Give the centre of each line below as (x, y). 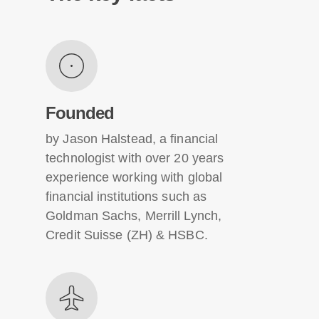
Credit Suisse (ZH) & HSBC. (127, 235)
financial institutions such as (126, 196)
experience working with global (134, 177)
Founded (80, 113)
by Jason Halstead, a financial (132, 138)
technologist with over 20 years (135, 158)
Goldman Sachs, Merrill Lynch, (134, 215)
